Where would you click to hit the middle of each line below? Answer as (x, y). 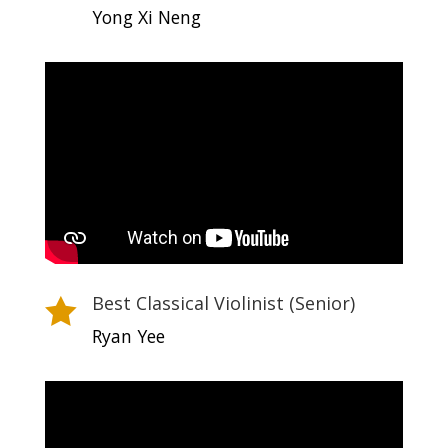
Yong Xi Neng (146, 16)
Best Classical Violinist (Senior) (223, 302)
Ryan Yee (128, 335)
